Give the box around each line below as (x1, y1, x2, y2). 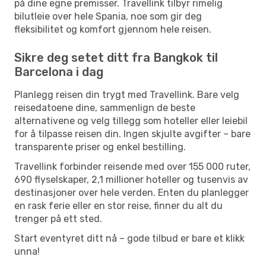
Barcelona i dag (14, 64, 103, 79)
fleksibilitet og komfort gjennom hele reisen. (14, 23, 211, 35)
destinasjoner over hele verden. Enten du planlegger (14, 186, 249, 198)
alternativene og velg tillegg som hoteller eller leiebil (14, 115, 248, 126)
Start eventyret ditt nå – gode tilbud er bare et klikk (14, 232, 245, 244)
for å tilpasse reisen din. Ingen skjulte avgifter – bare (14, 128, 251, 140)
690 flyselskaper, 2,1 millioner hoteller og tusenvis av (14, 173, 248, 185)
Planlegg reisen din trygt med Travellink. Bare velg (14, 88, 239, 100)
